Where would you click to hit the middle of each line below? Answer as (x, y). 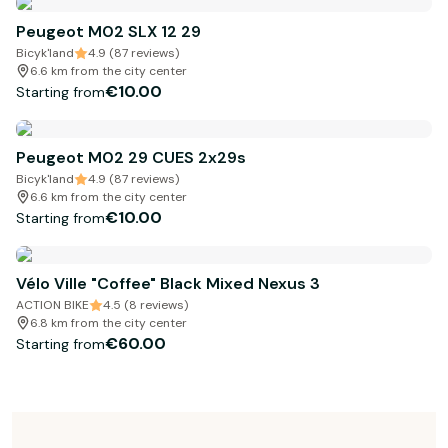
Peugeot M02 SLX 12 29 (108, 32)
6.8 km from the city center (108, 323)
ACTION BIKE (52, 305)
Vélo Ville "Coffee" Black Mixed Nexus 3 (168, 284)
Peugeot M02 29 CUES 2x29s (131, 158)
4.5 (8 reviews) (145, 305)
